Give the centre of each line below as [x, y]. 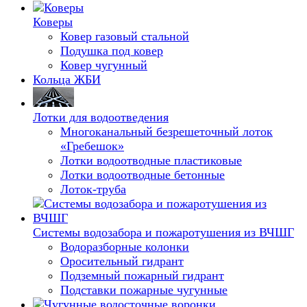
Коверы [53, 22]
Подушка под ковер [112, 51]
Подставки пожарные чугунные [144, 290]
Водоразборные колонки [125, 247]
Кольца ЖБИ [67, 79]
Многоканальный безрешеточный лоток [167, 132]
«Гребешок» [92, 146]
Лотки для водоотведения [101, 117]
